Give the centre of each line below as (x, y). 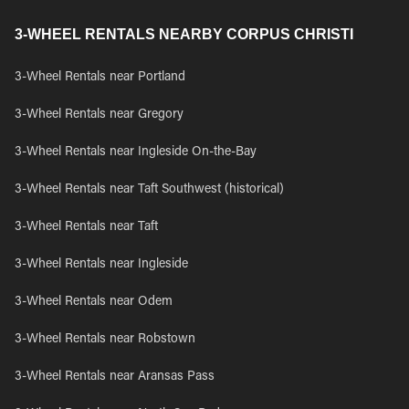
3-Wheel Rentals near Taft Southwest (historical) (149, 190)
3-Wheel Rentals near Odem (94, 302)
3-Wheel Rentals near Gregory (99, 115)
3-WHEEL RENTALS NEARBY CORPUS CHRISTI (184, 34)
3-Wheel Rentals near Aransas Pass (115, 377)
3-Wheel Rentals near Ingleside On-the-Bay (136, 152)
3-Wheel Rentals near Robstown (105, 340)
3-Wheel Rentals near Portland (100, 78)
